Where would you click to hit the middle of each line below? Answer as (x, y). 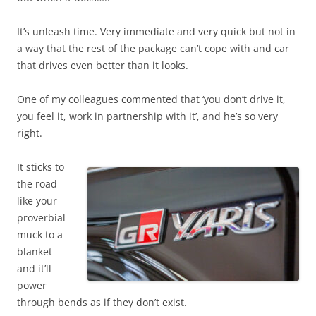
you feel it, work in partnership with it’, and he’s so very (147, 116)
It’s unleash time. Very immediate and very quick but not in (156, 32)
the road (37, 184)
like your (37, 201)
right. (30, 133)
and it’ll (34, 269)
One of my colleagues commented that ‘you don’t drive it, (151, 99)
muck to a (40, 235)
